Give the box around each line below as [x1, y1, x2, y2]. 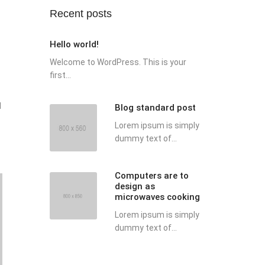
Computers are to [114, 170, 189, 181]
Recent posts [49, 8, 112, 20]
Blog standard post [114, 102, 196, 113]
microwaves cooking [114, 192, 200, 202]
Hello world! [49, 39, 99, 50]
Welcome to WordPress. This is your [49, 57, 186, 67]
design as [114, 181, 155, 192]
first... [49, 70, 71, 80]
